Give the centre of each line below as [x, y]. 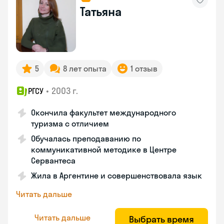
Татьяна [101, 11]
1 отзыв [144, 68]
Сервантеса [53, 160]
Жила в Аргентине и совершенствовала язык [116, 175]
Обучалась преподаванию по [86, 138]
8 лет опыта [85, 68]
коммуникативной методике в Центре [104, 149]
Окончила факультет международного [103, 112]
